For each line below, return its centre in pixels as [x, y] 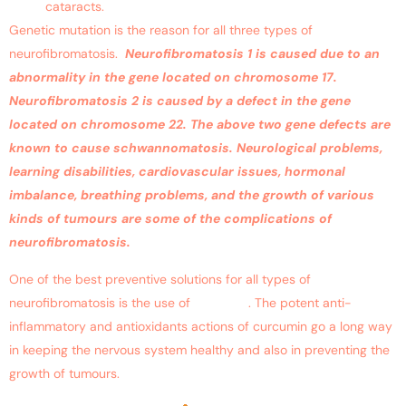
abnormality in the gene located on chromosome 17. [175, 77]
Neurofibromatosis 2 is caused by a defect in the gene [180, 101]
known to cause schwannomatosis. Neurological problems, [196, 148]
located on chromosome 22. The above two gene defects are [200, 125]
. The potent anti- [300, 302]
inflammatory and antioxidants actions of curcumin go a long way [201, 326]
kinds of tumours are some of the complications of [170, 219]
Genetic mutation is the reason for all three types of [161, 30]
